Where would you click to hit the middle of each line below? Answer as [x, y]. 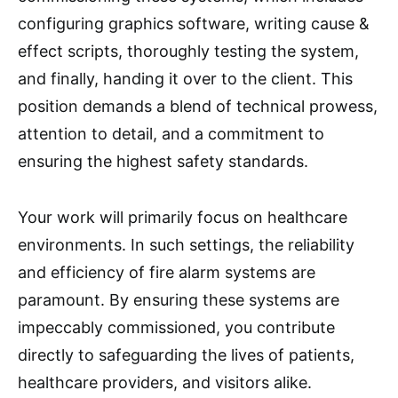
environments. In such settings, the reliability [186, 245]
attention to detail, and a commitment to [171, 134]
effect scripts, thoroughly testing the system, [188, 51]
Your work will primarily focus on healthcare [183, 217]
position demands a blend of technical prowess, [198, 106]
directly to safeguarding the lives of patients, [186, 355]
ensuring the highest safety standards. [163, 161]
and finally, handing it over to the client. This [185, 79]
